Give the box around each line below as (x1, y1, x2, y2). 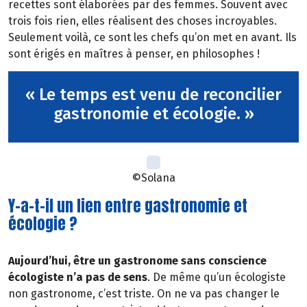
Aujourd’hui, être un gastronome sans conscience (8, 254, 267, 267)
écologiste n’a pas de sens (8, 270, 147, 284)
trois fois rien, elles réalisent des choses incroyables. (8, 14, 277, 28)
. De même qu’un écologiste (147, 270, 286, 284)
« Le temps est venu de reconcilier (25, 85, 282, 105)
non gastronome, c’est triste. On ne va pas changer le (8, 286, 280, 300)
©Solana (132, 171, 175, 185)
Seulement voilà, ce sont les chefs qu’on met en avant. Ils (8, 31, 297, 45)
